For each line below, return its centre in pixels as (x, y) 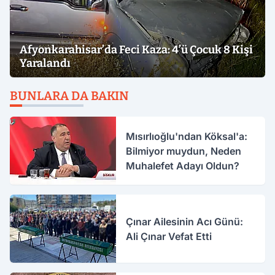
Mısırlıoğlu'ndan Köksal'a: (187, 136)
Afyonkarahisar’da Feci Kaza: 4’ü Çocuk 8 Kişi (136, 50)
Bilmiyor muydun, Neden (184, 151)
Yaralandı (45, 63)
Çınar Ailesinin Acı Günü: (185, 221)
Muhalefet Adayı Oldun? (183, 165)
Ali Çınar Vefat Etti (169, 236)
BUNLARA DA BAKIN (69, 96)
